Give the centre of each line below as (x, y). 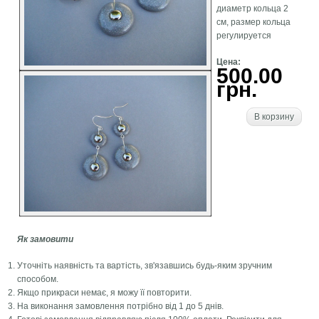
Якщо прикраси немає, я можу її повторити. (105, 293)
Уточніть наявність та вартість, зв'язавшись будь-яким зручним (145, 266)
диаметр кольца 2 (252, 9)
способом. (38, 279)
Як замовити (46, 240)
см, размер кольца (253, 22)
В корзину (274, 117)
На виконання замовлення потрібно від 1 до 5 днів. (121, 307)
